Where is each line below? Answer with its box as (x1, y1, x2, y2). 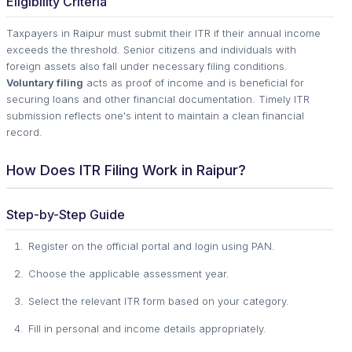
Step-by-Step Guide (6, 206, 125, 222)
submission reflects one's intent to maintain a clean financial (6, 108, 304, 122)
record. (6, 125, 42, 138)
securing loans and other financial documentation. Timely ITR (6, 92, 310, 105)
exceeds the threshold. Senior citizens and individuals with (6, 42, 296, 56)
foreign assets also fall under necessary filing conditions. (6, 59, 288, 72)
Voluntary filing (6, 75, 83, 89)
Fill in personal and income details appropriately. (28, 321, 266, 335)
